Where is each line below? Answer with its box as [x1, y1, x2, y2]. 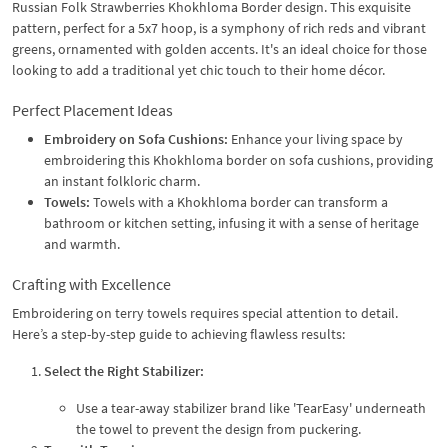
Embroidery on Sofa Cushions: [44, 129, 228, 148]
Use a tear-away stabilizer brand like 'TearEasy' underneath [76, 398, 426, 417]
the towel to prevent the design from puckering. [76, 419, 361, 438]
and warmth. [44, 234, 120, 253]
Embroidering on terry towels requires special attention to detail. [12, 303, 398, 322]
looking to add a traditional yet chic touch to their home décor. [12, 60, 385, 79]
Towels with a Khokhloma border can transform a [90, 192, 388, 211]
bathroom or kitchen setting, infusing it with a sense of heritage [44, 213, 419, 232]
